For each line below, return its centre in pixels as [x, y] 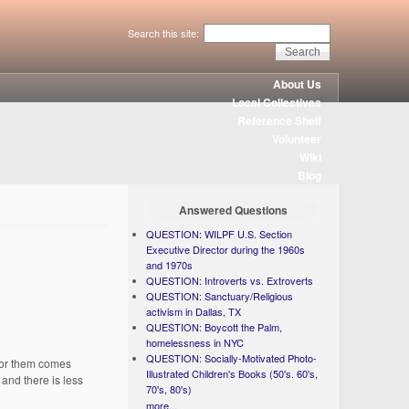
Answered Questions [233, 210]
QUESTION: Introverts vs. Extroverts [230, 280]
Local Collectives [277, 102]
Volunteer [297, 139]
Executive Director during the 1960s [226, 249]
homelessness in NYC [195, 342]
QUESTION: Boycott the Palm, [215, 327]
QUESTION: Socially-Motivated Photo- [232, 358]
